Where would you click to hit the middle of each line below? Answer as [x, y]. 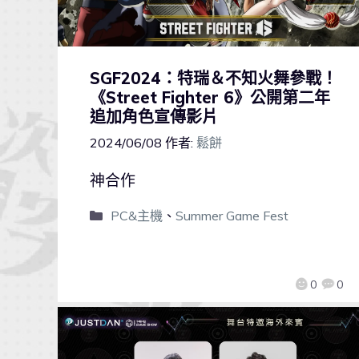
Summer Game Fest [232, 216]
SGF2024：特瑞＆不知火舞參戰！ [214, 79]
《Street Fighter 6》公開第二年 [210, 98]
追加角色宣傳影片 [154, 117]
